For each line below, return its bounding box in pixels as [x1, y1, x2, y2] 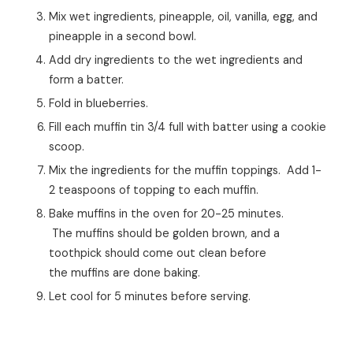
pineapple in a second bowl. [49, 28, 203, 43]
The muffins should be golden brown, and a [49, 225, 280, 240]
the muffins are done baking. [49, 265, 200, 280]
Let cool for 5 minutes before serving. [54, 288, 251, 303]
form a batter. [49, 72, 124, 87]
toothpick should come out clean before [49, 245, 266, 260]
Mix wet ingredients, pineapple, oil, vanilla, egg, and [49, 9, 58, 24]
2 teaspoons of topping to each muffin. [49, 182, 258, 197]
